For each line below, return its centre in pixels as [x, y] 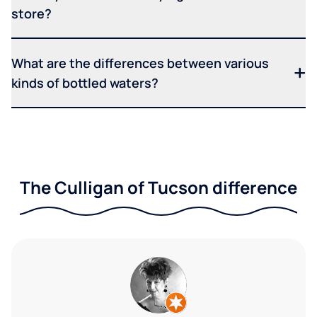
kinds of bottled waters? [85, 83]
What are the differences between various [140, 63]
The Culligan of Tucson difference [158, 188]
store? [31, 14]
